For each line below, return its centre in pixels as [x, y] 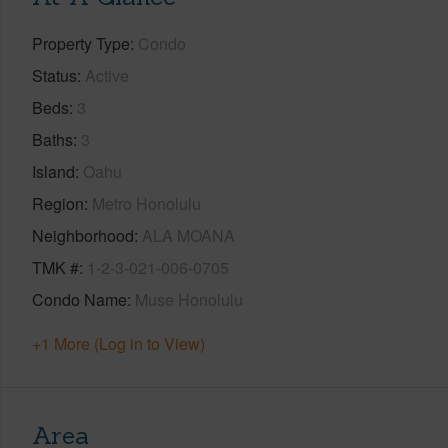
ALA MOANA [188, 235]
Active [107, 75]
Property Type [81, 43]
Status [54, 75]
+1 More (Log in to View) [118, 343]
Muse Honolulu [189, 299]
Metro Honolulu [146, 203]
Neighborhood [83, 235]
